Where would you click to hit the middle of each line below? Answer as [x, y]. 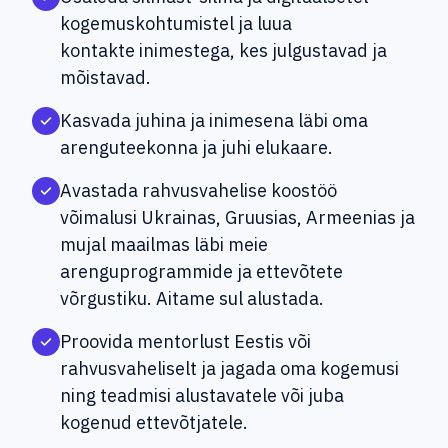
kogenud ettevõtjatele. [154, 423]
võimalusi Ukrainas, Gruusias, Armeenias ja [237, 218]
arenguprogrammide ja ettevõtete [201, 272]
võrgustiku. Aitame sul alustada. [192, 299]
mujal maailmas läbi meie [164, 245]
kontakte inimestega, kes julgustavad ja [223, 51]
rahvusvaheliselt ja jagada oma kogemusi [229, 369]
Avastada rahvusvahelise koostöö [198, 191]
